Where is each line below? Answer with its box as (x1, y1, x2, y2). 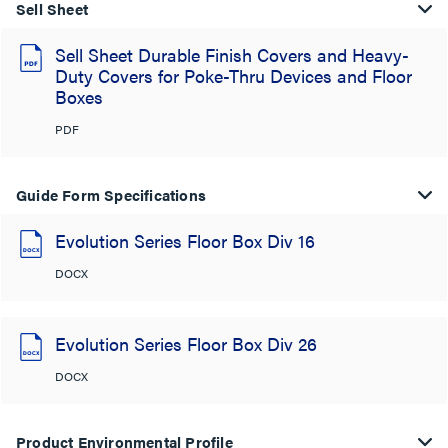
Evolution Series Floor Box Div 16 (55, 228, 315, 253)
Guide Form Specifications (16, 184, 206, 205)
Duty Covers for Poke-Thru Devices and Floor (55, 63, 412, 88)
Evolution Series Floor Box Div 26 (55, 331, 317, 356)
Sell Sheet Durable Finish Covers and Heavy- (55, 42, 409, 67)
